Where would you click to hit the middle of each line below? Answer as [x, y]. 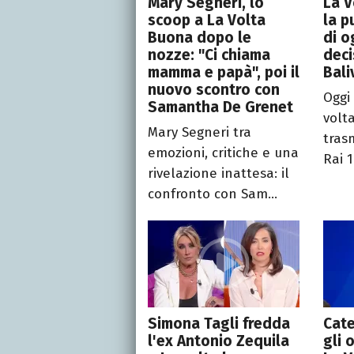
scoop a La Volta [207, 21]
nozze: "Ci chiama [209, 55]
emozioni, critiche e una [223, 153]
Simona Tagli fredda [219, 324]
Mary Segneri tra [200, 133]
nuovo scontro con [214, 90]
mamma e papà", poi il [224, 73]
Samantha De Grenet [220, 107]
